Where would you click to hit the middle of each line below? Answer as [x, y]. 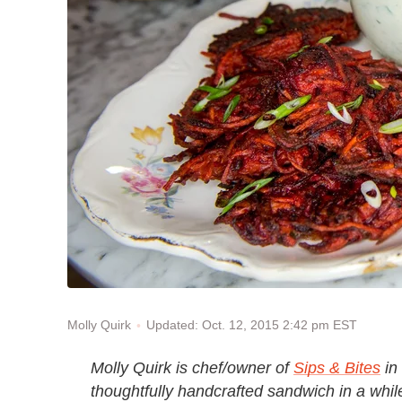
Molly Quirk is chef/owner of [192, 367]
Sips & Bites [337, 367]
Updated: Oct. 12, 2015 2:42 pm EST [252, 325]
